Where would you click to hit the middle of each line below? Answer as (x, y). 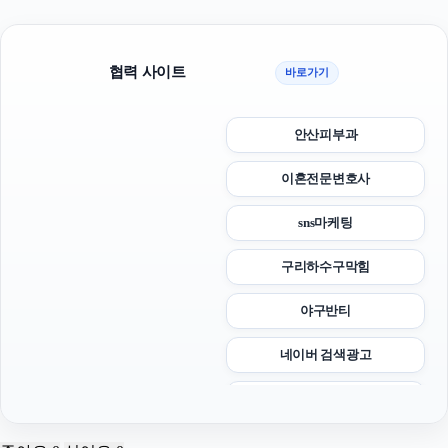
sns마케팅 (325, 222)
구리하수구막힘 (325, 266)
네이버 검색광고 (325, 354)
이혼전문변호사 (325, 178)
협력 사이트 (147, 72)
